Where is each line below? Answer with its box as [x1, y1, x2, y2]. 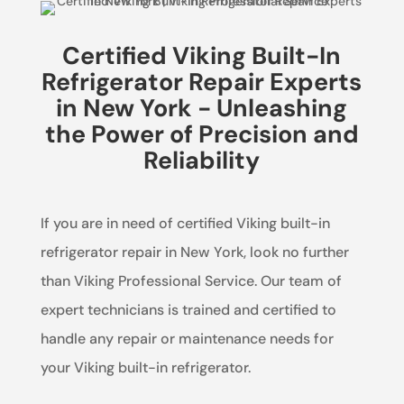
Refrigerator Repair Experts [41, 65, 363, 97]
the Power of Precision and [44, 117, 359, 150]
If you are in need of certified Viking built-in [40, 213, 330, 233]
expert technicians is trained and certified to [40, 299, 336, 319]
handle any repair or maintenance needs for [40, 328, 334, 348]
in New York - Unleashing [56, 91, 348, 124]
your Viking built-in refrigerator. [40, 357, 251, 377]
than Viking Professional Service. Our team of [40, 271, 342, 290]
